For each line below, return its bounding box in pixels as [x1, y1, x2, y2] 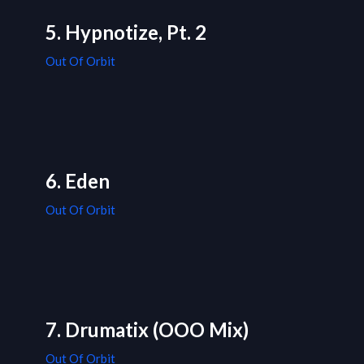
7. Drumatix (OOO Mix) [45, 318, 249, 342]
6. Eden [45, 169, 110, 193]
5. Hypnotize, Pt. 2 [45, 20, 206, 45]
